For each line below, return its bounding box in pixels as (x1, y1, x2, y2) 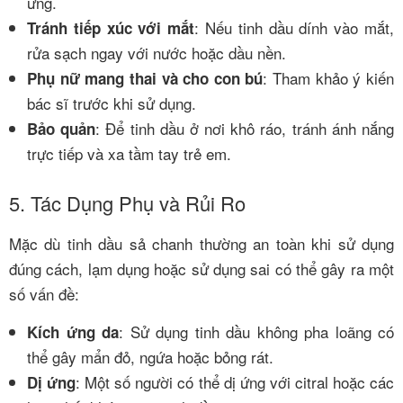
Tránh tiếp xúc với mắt (27, 17, 195, 40)
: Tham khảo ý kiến (263, 67, 395, 90)
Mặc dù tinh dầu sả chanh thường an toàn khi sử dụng (9, 232, 394, 255)
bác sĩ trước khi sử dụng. (27, 92, 196, 115)
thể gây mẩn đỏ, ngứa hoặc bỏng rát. (27, 345, 273, 368)
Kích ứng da (27, 320, 119, 343)
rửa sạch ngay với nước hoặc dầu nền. (27, 41, 286, 65)
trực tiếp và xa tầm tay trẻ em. (27, 142, 231, 166)
